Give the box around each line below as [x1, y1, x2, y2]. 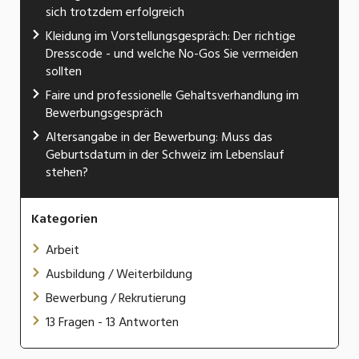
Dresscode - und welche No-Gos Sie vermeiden [46, 43, 298, 65]
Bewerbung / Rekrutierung [46, 288, 186, 309]
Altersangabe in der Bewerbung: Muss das [46, 127, 272, 148]
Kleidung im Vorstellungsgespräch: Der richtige [46, 26, 296, 47]
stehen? [46, 162, 88, 184]
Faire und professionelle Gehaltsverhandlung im [46, 85, 299, 107]
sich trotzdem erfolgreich [46, 2, 184, 23]
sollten [46, 61, 82, 83]
